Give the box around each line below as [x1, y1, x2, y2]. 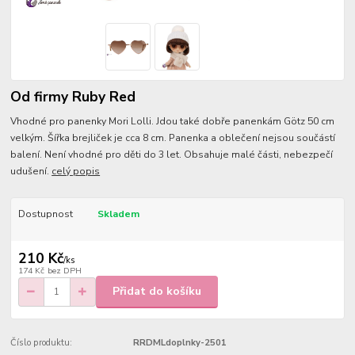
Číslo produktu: [10, 336, 73, 349]
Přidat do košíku [113, 284, 201, 300]
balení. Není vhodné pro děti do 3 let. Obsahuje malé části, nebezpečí [10, 147, 334, 161]
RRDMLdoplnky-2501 [132, 336, 227, 349]
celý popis [52, 164, 101, 177]
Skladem [97, 207, 139, 220]
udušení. [10, 164, 52, 177]
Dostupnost [17, 207, 73, 220]
